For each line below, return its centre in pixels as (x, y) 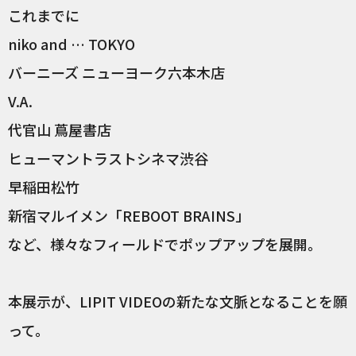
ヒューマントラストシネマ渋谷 (108, 158)
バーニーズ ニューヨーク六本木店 (116, 72)
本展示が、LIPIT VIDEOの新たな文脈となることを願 (178, 301)
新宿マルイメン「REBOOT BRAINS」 (129, 215)
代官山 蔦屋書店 (60, 130)
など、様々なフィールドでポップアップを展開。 (165, 244)
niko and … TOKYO (72, 44)
